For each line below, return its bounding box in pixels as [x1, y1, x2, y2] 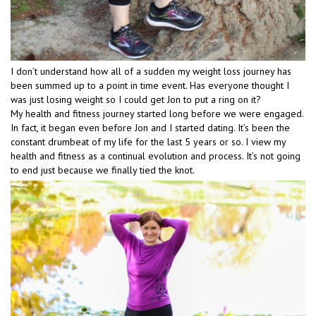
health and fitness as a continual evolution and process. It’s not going [11, 150, 300, 163]
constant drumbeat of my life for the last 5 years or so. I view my [11, 135, 286, 149]
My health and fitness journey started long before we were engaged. [11, 107, 303, 121]
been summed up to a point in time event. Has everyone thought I [11, 79, 289, 92]
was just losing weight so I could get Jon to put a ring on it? [11, 93, 261, 107]
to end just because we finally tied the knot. [11, 164, 195, 177]
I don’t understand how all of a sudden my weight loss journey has [11, 65, 291, 78]
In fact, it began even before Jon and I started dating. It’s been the [11, 121, 290, 135]
